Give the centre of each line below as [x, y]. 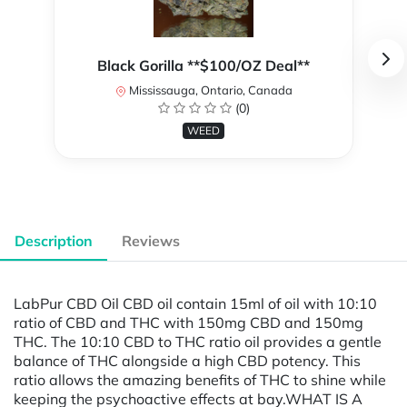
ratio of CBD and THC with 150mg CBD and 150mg [189, 322]
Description [54, 241]
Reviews [151, 241]
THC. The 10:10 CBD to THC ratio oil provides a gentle [198, 341]
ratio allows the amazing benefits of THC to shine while [200, 379]
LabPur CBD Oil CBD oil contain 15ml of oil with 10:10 [195, 303]
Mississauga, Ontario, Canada [209, 90]
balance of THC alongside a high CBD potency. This [187, 360]
